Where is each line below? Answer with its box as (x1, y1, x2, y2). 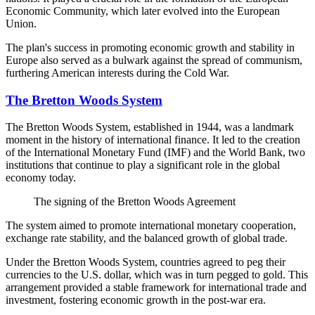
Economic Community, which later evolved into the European (6, 4, 280, 17)
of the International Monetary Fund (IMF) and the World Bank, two (6, 146, 305, 159)
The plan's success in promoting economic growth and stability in (6, 41, 295, 53)
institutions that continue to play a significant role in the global (6, 159, 280, 172)
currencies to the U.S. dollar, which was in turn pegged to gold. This (6, 269, 308, 281)
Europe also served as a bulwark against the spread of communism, (6, 53, 302, 66)
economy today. (6, 172, 76, 184)
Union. (6, 17, 37, 30)
